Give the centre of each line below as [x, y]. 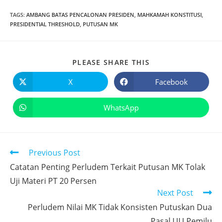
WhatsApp [121, 107]
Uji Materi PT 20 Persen [53, 181]
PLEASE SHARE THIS [111, 62]
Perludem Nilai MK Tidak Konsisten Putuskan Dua [120, 207]
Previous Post [55, 153]
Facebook [171, 82]
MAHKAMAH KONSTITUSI [169, 15]
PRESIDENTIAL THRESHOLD [45, 24]
